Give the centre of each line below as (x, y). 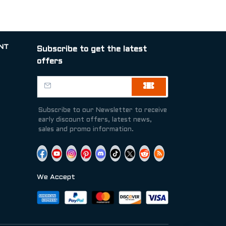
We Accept (56, 177)
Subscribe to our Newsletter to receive (103, 110)
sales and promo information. (86, 130)
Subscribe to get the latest (92, 49)
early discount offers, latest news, (95, 120)
